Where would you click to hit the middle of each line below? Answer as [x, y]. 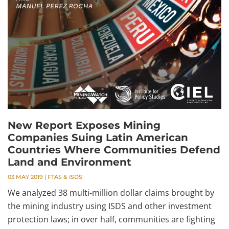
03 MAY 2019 [25, 177]
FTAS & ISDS [65, 177]
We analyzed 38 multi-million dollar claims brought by [111, 193]
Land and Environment [70, 162]
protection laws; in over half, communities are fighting [111, 220]
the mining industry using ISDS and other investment [110, 206]
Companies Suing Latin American [98, 138]
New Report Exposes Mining [84, 125]
